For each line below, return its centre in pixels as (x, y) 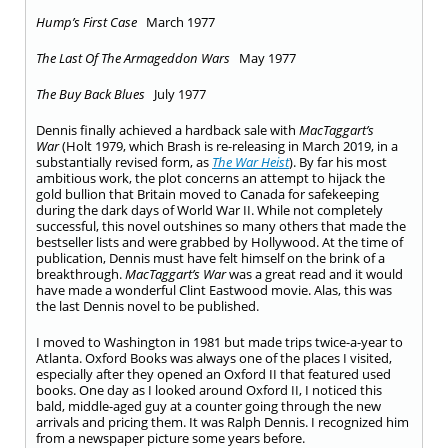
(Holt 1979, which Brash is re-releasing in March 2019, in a (230, 146)
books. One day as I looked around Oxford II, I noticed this (209, 390)
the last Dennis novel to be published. (147, 306)
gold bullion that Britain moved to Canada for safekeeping (207, 194)
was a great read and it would (316, 274)
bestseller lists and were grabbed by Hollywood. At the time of (219, 242)
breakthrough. (80, 274)
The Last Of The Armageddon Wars (133, 58)
